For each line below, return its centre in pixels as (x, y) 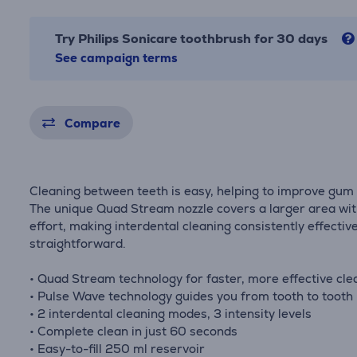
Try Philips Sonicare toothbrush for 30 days (193, 39)
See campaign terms (117, 58)
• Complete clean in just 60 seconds (134, 331)
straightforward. (78, 243)
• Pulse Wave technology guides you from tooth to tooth (192, 296)
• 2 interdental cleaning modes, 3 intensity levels (171, 314)
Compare (93, 123)
